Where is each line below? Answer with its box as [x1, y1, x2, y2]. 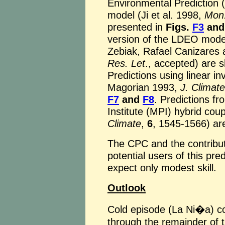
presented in [107, 21, 166, 33]
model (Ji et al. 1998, [107, 9, 204, 21]
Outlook [107, 182, 146, 193]
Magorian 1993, [107, 81, 180, 93]
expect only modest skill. [107, 162, 216, 173]
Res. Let [107, 57, 145, 69]
